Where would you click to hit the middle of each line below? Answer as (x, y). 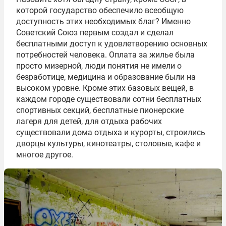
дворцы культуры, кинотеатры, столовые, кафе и (108, 143)
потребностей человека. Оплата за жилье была (105, 54)
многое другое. (45, 154)
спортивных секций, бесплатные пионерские (100, 110)
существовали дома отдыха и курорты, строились (111, 132)
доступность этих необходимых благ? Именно (103, 21)
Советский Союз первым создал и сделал (95, 32)
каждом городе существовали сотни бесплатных (109, 99)
